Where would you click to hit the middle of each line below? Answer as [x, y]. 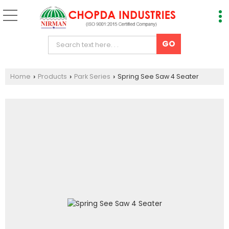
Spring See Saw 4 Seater [157, 76]
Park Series [92, 76]
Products [52, 76]
